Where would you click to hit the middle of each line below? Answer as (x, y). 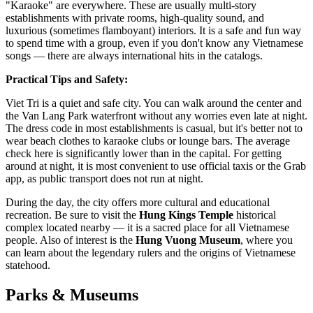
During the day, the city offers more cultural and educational (138, 203)
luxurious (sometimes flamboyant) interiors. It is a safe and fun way (153, 31)
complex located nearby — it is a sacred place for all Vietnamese (147, 228)
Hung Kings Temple (186, 215)
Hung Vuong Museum (188, 240)
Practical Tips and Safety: (67, 80)
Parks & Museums (72, 295)
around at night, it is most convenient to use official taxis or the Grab (156, 166)
